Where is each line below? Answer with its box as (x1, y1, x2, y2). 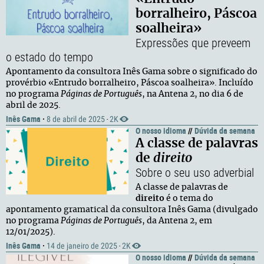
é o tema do (166, 194, 213, 203)
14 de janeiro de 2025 (47, 241, 117, 250)
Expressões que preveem (136, 35, 250, 51)
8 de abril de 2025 (47, 114, 105, 124)
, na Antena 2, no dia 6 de (142, 90, 243, 98)
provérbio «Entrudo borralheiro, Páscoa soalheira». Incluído (6, 79, 253, 87)
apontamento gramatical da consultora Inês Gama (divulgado (6, 206, 258, 214)
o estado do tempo (6, 49, 93, 65)
